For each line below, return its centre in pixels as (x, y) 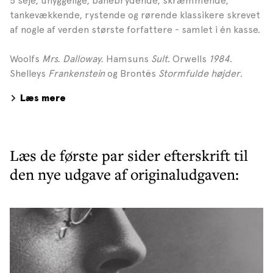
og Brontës (132, 73)
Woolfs (25, 58)
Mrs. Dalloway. (73, 58)
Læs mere (43, 98)
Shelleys (29, 73)
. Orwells (188, 58)
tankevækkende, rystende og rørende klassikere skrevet (135, 15)
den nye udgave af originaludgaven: (124, 174)
